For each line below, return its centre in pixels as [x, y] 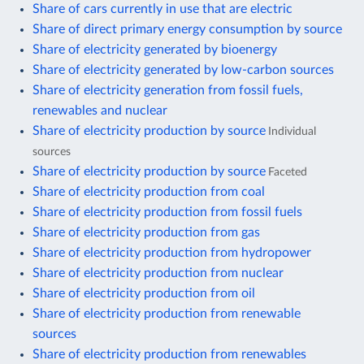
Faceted [288, 171]
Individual [292, 131]
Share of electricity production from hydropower [172, 252]
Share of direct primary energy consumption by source [187, 29]
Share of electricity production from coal [149, 191]
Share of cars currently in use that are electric [162, 9]
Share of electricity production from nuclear [158, 273]
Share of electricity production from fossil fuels [167, 212]
